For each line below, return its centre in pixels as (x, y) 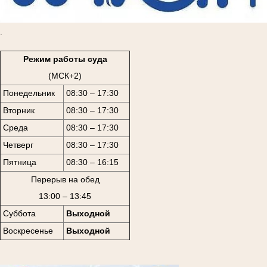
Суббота (19, 214)
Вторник (18, 111)
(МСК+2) (65, 76)
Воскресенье (28, 231)
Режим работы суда (65, 59)
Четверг (18, 145)
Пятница (19, 162)
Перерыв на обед (65, 180)
